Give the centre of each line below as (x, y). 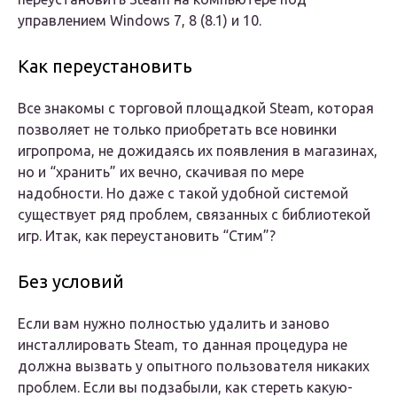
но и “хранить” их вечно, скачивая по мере (161, 172)
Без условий (71, 282)
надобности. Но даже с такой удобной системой (183, 194)
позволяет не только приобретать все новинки (177, 130)
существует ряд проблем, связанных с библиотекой (194, 215)
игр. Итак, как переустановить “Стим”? (147, 236)
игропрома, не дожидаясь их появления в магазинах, (198, 151)
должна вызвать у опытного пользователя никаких (194, 366)
